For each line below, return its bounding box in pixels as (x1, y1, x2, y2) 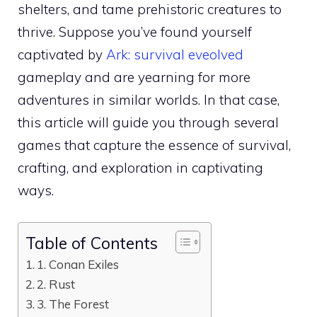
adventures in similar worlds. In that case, (18, 91, 279, 109)
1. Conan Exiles (37, 256, 120, 272)
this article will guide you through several (18, 114, 279, 132)
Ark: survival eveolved (106, 46, 243, 64)
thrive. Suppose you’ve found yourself (18, 23, 252, 41)
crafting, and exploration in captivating (18, 159, 263, 177)
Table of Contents (25, 232, 158, 253)
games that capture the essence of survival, (18, 137, 291, 154)
